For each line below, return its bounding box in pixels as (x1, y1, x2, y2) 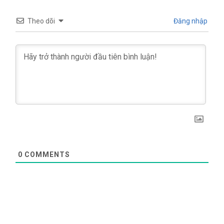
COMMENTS (22, 150, 70, 158)
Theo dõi (27, 16, 55, 25)
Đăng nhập (172, 16, 207, 25)
